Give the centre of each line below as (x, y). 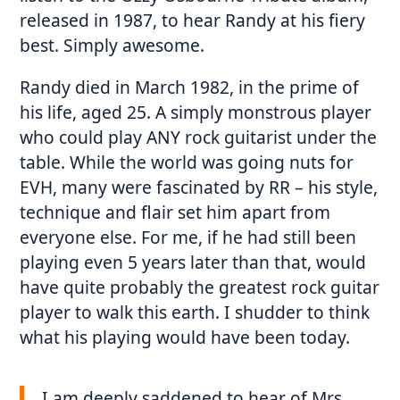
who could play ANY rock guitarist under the (199, 137)
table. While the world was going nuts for (187, 162)
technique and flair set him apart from (175, 212)
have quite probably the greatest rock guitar (200, 287)
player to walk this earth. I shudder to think (195, 312)
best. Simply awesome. (112, 46)
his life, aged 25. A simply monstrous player (196, 112)
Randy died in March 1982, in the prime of (190, 87)
